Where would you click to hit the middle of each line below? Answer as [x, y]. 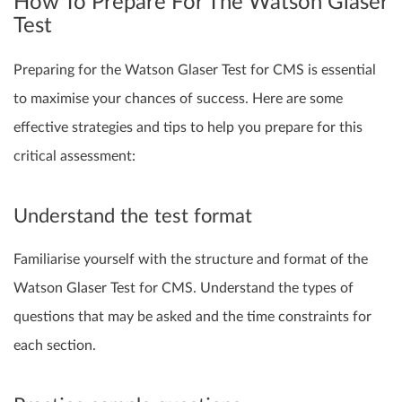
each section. [55, 346]
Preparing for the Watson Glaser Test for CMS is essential [195, 70]
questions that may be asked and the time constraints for [192, 317]
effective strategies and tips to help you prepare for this [188, 127]
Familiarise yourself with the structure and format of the [191, 260]
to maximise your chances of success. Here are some [178, 98]
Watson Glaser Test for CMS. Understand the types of [184, 288]
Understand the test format [133, 216]
